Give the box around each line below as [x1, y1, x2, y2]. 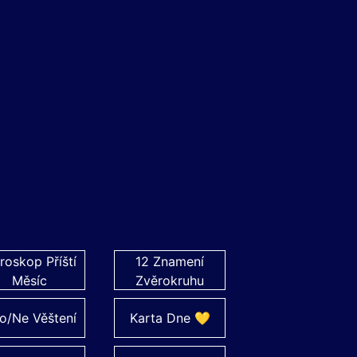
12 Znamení [135, 253, 204, 269]
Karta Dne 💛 [129, 310, 210, 326]
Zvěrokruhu [135, 273, 204, 288]
